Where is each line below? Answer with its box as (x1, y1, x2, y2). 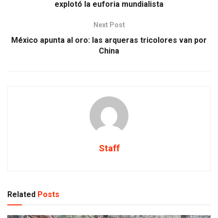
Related (7, 190, 36, 200)
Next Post (93, 21, 125, 29)
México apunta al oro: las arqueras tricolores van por (11, 36, 207, 45)
